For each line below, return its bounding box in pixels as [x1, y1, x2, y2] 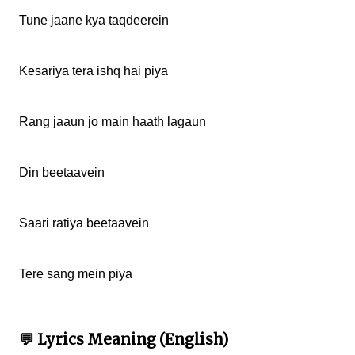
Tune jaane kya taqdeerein [19, 13, 169, 27]
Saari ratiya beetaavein [19, 216, 149, 230]
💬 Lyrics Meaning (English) [19, 330, 228, 349]
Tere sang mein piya [19, 266, 132, 281]
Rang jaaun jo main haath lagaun [19, 114, 206, 128]
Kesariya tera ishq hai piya [19, 63, 168, 78]
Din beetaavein [19, 165, 105, 179]
